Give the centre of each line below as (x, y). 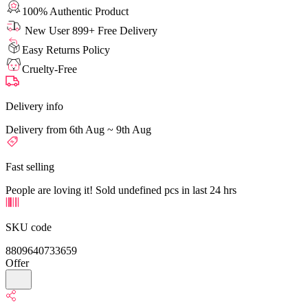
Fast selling (30, 166)
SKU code (29, 227)
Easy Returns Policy (66, 49)
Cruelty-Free (49, 69)
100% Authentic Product (75, 11)
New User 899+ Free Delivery (90, 30)
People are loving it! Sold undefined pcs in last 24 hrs (121, 190)
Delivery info (34, 106)
